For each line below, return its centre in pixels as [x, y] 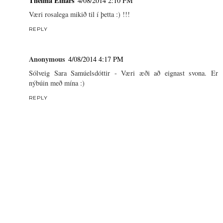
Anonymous [47, 59]
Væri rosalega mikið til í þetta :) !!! [79, 14]
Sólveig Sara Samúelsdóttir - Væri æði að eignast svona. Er [123, 73]
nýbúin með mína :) [57, 83]
